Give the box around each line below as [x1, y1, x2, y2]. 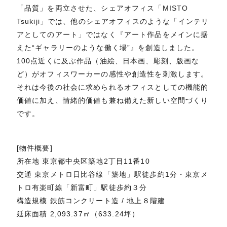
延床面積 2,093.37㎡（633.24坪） [16, 209, 140, 218]
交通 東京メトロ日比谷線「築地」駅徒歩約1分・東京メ [16, 170, 208, 178]
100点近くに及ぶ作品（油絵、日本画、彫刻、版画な [16, 57, 200, 65]
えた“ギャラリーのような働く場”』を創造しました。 [16, 44, 200, 52]
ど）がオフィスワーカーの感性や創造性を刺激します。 [16, 70, 209, 79]
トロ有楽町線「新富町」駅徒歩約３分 [16, 183, 147, 192]
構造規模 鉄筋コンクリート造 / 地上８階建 [16, 196, 166, 205]
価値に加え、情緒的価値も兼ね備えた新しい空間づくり [16, 96, 209, 105]
